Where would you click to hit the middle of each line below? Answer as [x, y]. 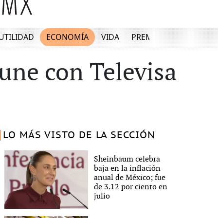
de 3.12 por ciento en [131, 187]
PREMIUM [150, 37]
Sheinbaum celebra [127, 159]
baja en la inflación [127, 168]
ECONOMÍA [68, 37]
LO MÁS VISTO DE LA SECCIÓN [79, 135]
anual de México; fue [130, 178]
